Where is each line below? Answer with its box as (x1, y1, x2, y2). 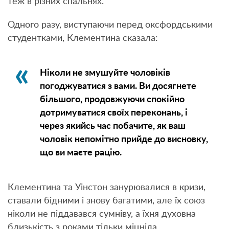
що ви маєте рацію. (39, 148, 122, 158)
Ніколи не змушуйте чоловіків (39, 68, 170, 78)
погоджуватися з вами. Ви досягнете (39, 82, 196, 91)
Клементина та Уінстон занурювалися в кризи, (8, 183, 205, 193)
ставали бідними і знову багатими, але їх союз (8, 196, 205, 206)
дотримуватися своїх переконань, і (39, 108, 188, 118)
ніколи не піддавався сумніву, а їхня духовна (8, 210, 196, 219)
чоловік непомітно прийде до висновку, (39, 135, 208, 145)
